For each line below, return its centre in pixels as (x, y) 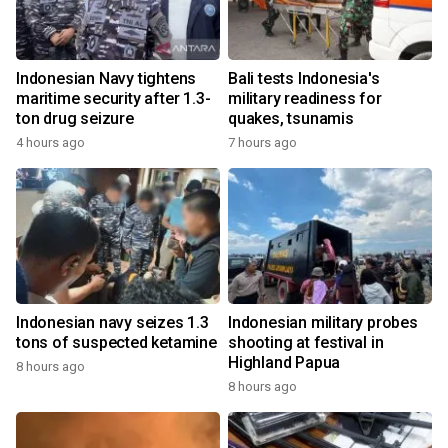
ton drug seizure (75, 119)
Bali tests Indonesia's (304, 79)
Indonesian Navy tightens (106, 79)
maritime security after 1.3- (113, 99)
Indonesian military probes (323, 323)
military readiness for (305, 99)
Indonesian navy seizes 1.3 (112, 323)
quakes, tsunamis (291, 119)
